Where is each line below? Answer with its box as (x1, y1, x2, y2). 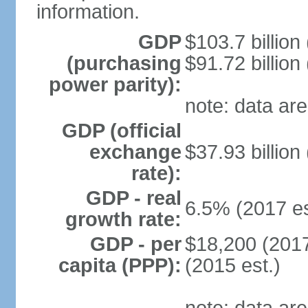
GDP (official (61, 120, 181, 142)
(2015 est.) (184, 254, 280, 276)
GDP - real (85, 187, 181, 209)
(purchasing (66, 52, 181, 74)
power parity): (48, 74, 181, 96)
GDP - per (89, 233, 181, 255)
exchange (89, 141, 181, 163)
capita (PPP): (58, 254, 181, 276)
